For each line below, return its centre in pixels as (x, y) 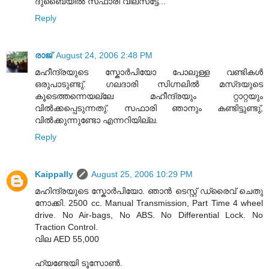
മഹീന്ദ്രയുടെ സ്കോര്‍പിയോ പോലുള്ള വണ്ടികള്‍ (149, 72)
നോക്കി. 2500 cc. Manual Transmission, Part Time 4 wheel (149, 203)
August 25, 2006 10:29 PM (142, 174)
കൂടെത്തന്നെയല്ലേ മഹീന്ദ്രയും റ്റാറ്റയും (149, 96)
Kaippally (54, 174)
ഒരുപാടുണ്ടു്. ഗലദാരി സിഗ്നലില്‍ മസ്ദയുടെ (149, 84)
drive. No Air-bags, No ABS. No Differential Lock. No (149, 215)
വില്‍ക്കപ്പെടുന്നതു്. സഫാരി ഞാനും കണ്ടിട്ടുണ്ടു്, (149, 108)
